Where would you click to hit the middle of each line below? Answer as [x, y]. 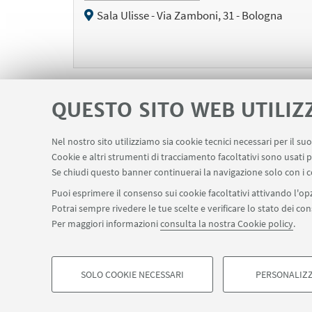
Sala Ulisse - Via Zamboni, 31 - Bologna [189, 15]
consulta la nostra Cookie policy [227, 224]
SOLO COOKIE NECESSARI [132, 274]
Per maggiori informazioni [106, 224]
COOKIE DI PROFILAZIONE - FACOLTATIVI [154, 289]
